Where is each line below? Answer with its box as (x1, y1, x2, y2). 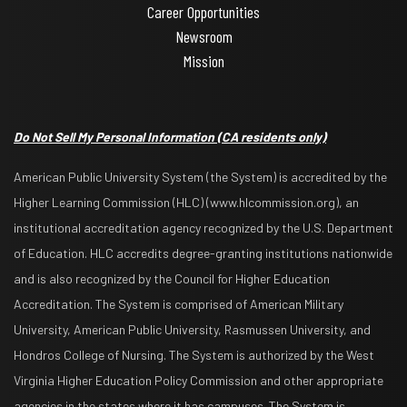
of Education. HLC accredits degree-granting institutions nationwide (14, 244, 392, 261)
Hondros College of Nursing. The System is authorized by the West (14, 346, 374, 362)
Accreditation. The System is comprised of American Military (14, 295, 343, 312)
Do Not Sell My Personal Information (14, 128, 217, 144)
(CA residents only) (217, 128, 326, 144)
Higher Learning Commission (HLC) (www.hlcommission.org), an (14, 194, 359, 210)
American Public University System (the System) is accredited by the (14, 168, 387, 184)
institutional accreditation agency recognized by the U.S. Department (14, 219, 393, 235)
